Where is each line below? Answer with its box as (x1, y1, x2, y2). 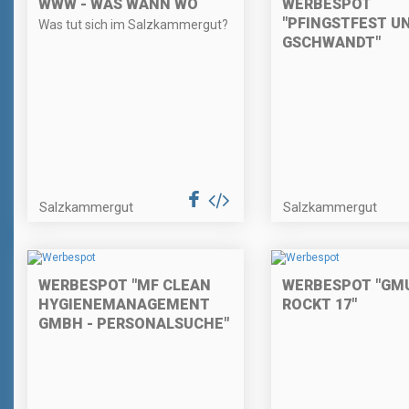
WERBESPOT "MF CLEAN (38, 276, 211, 294)
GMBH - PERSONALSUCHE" (38, 314, 229, 332)
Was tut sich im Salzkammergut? (38, 17, 228, 33)
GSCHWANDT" (281, 34, 381, 52)
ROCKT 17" (281, 295, 357, 313)
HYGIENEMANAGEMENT (38, 295, 210, 313)
